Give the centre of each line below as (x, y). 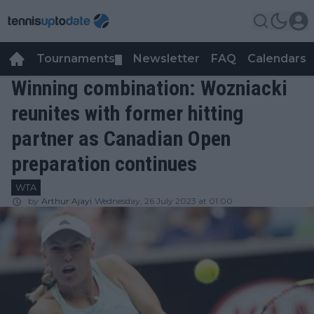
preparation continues (104, 164)
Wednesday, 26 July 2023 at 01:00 (164, 201)
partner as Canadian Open (121, 138)
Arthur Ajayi (67, 201)
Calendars (277, 59)
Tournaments (76, 59)
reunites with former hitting (128, 113)
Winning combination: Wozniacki (149, 88)
